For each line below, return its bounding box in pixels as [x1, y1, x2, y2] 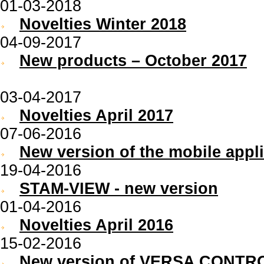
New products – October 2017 [19, 52, 247, 70]
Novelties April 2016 [19, 216, 173, 234]
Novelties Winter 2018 [19, 15, 186, 33]
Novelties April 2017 [19, 107, 173, 124]
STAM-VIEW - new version [19, 180, 218, 197]
